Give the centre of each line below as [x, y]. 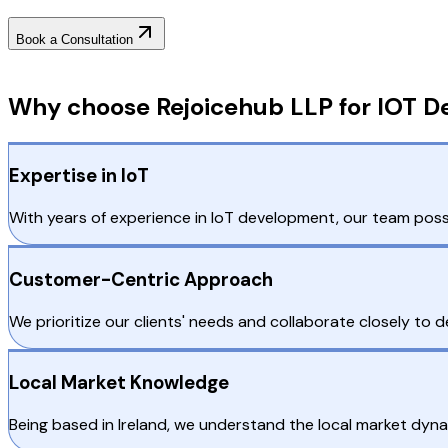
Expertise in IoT [79, 176]
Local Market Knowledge [119, 383]
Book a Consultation [74, 39]
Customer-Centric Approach [141, 279]
